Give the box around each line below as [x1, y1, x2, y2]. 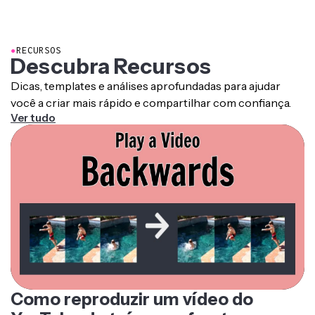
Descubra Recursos [11, 53, 211, 80]
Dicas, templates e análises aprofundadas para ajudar [11, 79, 281, 94]
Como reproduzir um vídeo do [11, 289, 253, 310]
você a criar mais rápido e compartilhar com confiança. [11, 96, 291, 110]
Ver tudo [11, 111, 56, 125]
